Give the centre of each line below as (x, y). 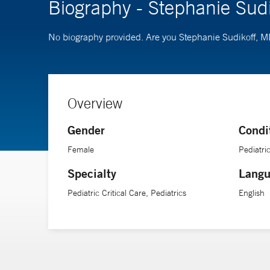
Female (81, 149)
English (252, 193)
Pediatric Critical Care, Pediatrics (127, 193)
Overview (95, 103)
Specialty (92, 173)
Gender (86, 130)
